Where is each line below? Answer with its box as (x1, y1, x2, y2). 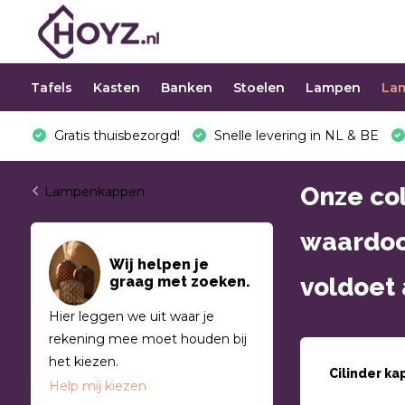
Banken (160, 79, 212, 96)
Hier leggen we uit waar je (48, 308, 214, 325)
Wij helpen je (108, 256, 209, 274)
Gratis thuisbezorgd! (50, 127, 180, 144)
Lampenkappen (43, 184, 145, 200)
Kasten (92, 79, 140, 96)
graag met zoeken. (108, 273, 250, 291)
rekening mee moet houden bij (48, 331, 247, 348)
